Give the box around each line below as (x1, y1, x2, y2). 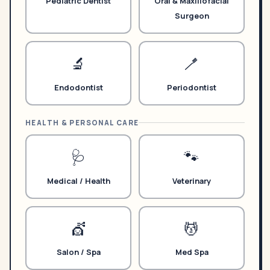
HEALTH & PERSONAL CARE (25, 118, 139, 127)
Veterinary (172, 175, 211, 186)
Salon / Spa (56, 246, 101, 258)
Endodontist (54, 81, 103, 93)
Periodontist (167, 81, 216, 93)
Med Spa (175, 246, 209, 258)
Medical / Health (46, 175, 110, 186)
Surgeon (174, 10, 209, 21)
